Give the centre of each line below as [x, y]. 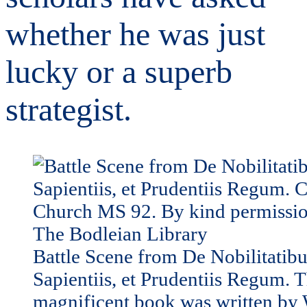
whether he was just [135, 34]
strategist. [69, 109]
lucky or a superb [119, 71]
